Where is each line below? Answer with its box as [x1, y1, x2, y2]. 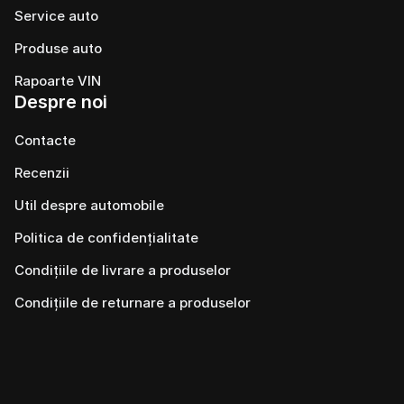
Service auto [14, 7, 98, 24]
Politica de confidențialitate [14, 229, 198, 246]
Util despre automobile [14, 197, 164, 214]
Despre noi [14, 91, 107, 113]
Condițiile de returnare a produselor [14, 294, 251, 311]
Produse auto [14, 40, 102, 57]
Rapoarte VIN [14, 72, 101, 89]
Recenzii [14, 164, 69, 181]
